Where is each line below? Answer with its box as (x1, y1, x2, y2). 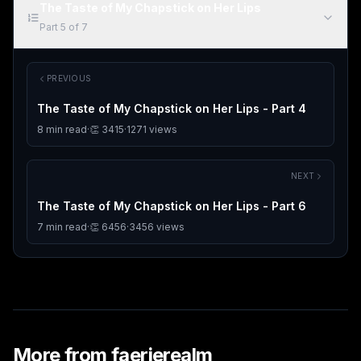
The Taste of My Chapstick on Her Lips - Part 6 (37, 199, 306, 214)
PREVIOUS (47, 73, 91, 84)
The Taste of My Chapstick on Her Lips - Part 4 (37, 102, 306, 116)
